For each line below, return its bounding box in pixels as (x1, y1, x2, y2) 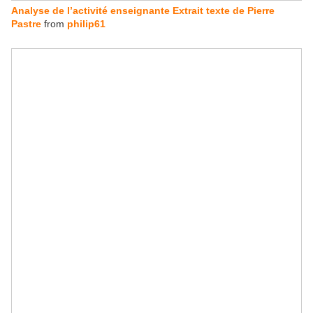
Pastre (11, 18, 44, 30)
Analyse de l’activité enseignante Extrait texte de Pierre (11, 5, 275, 17)
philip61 (67, 18, 105, 30)
